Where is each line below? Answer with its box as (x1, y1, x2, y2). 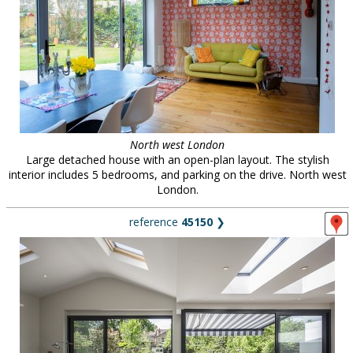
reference (129, 214, 181, 229)
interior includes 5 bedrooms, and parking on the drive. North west (8, 167, 347, 182)
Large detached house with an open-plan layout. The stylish (25, 152, 329, 167)
